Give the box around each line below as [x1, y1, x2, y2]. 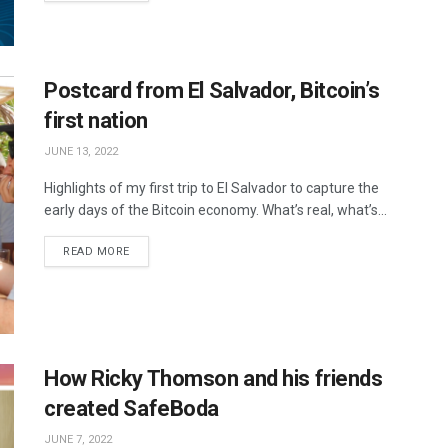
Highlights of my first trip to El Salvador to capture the [44, 180, 379, 197]
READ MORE [63, 245, 130, 259]
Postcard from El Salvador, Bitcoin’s [44, 78, 380, 104]
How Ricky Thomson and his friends [44, 365, 383, 391]
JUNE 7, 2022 [44, 432, 112, 446]
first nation [44, 108, 148, 134]
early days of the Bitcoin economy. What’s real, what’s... [44, 202, 387, 219]
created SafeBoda [44, 395, 219, 421]
